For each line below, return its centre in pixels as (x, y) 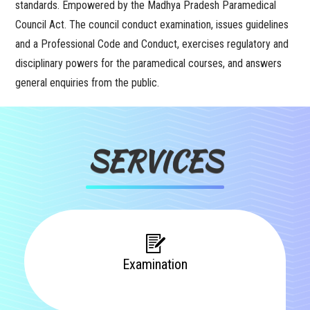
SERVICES (155, 161)
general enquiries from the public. (88, 83)
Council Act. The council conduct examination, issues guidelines (152, 25)
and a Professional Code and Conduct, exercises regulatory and (152, 44)
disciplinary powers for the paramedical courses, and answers (149, 63)
